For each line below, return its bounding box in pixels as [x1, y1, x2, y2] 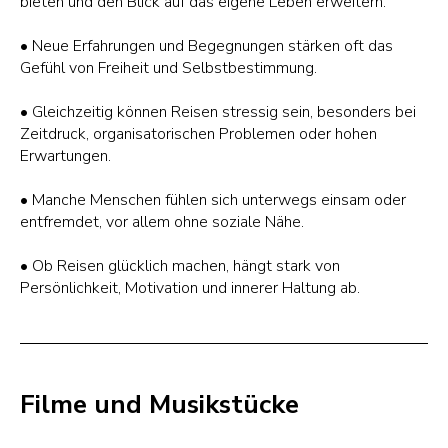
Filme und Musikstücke [20, 387, 299, 422]
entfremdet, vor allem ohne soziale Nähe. [20, 211, 304, 233]
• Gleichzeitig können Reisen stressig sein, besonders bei [20, 101, 416, 123]
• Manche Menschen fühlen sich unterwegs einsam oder [20, 189, 406, 211]
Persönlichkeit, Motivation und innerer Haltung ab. [20, 277, 360, 299]
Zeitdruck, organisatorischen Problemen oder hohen [20, 123, 377, 145]
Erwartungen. [20, 145, 111, 167]
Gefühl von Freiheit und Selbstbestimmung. [20, 57, 317, 79]
